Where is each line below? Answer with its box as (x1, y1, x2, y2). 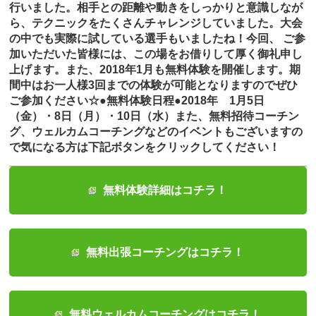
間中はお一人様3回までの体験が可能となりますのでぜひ (9, 79, 298, 91)
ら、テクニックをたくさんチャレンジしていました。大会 (9, 17, 303, 29)
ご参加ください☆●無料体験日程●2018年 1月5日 (9, 95, 265, 107)
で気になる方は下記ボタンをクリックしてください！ (9, 141, 281, 153)
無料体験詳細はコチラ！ (102, 184, 227, 196)
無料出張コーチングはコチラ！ (85, 246, 244, 258)
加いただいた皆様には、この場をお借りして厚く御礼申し (9, 48, 303, 60)
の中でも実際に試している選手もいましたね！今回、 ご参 (9, 32, 306, 44)
